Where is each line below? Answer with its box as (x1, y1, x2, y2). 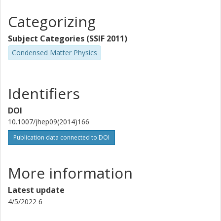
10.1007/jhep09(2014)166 (8, 116, 89, 126)
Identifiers (8, 83, 80, 104)
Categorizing (8, 11, 96, 32)
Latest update (8, 184, 65, 195)
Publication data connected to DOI (13, 133, 110, 142)
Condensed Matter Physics (12, 48, 97, 57)
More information (8, 162, 133, 183)
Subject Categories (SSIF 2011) (8, 33, 127, 44)
